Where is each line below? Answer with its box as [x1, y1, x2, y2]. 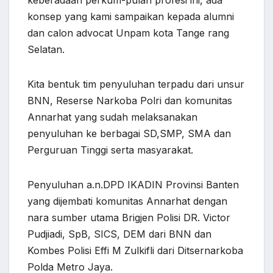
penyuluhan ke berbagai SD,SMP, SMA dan [27, 127, 231, 140]
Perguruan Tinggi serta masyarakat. [27, 144, 193, 157]
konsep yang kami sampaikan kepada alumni [27, 10, 234, 23]
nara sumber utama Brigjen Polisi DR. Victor [27, 211, 230, 224]
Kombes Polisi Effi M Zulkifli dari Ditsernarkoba [27, 244, 243, 257]
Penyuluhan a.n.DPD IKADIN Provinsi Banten [27, 179, 239, 191]
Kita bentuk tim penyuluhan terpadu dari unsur [27, 78, 244, 91]
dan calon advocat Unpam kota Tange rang [27, 27, 229, 40]
